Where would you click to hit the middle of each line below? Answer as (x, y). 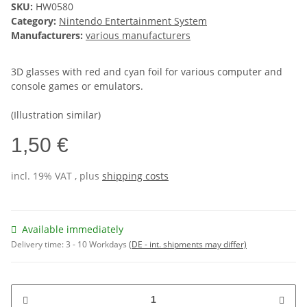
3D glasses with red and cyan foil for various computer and (147, 72)
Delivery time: (38, 245)
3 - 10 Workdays (97, 245)
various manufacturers (138, 36)
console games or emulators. (77, 86)
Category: (35, 21)
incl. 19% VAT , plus (57, 176)
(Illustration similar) (56, 115)
